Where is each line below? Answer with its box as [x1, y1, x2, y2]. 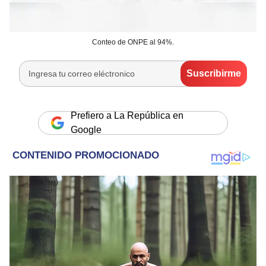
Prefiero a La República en [71, 109, 183, 121]
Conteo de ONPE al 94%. [92, 37, 174, 46]
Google [71, 123, 102, 135]
